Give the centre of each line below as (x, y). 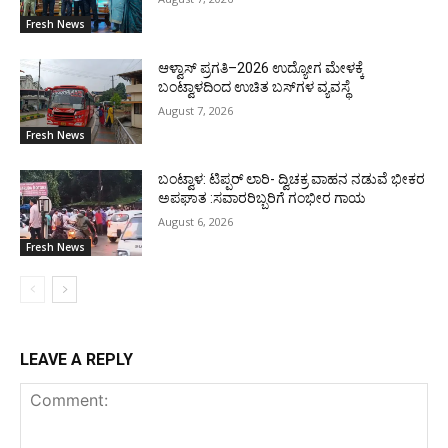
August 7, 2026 (196, 110)
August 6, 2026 (196, 222)
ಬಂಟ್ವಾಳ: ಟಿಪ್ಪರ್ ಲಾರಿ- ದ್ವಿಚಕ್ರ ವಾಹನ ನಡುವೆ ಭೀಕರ (292, 179)
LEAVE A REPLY (76, 359)
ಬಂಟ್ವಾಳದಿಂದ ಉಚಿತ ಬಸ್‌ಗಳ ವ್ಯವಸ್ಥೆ (256, 86)
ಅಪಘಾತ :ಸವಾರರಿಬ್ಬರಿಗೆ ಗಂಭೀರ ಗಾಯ (262, 198)
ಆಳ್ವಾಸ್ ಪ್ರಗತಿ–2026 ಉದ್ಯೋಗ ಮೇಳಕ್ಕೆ (261, 67)
